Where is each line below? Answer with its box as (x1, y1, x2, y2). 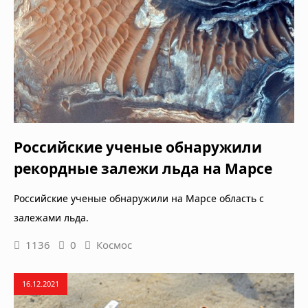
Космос (96, 238, 132, 252)
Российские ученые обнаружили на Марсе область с (14, 192, 264, 206)
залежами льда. (14, 211, 89, 225)
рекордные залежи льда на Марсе (14, 159, 272, 179)
